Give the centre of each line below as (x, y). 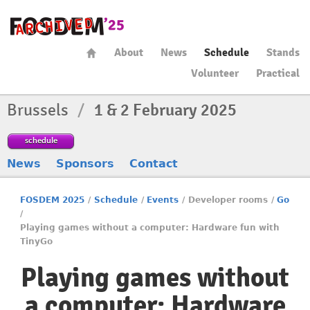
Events (163, 200)
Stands (283, 53)
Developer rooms (228, 200)
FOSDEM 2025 (53, 200)
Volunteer (215, 73)
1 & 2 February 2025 (165, 110)
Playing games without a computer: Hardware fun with (150, 228)
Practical (278, 73)
